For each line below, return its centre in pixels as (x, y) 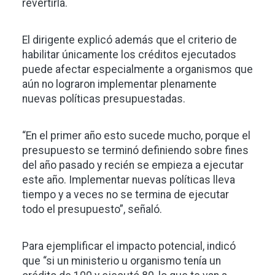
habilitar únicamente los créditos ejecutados (129, 54)
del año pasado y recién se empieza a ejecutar (133, 165)
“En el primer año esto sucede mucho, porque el (136, 135)
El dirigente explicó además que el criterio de (130, 40)
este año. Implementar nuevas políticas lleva (129, 180)
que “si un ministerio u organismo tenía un (122, 261)
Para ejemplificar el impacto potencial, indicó (129, 246)
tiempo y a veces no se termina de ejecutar (126, 194)
